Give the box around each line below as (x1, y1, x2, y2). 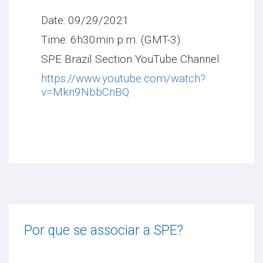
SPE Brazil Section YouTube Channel (41, 52, 220, 66)
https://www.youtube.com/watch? (41, 72, 205, 86)
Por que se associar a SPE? (24, 222, 183, 239)
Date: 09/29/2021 (41, 14, 129, 28)
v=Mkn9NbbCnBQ (41, 85, 129, 99)
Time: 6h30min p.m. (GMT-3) (41, 33, 180, 47)
